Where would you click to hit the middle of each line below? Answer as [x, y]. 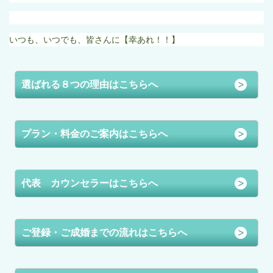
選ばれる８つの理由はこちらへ [90, 84]
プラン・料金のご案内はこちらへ [95, 133]
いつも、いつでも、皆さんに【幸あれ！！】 [94, 39]
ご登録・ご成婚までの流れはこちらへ [105, 232]
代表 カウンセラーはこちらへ [90, 183]
